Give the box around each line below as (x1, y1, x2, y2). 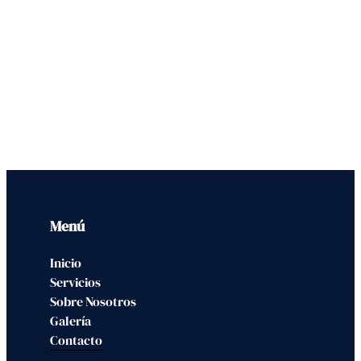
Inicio (50, 253, 82, 272)
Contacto (50, 330, 103, 349)
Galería (50, 311, 92, 330)
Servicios (50, 272, 102, 291)
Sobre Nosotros (50, 292, 137, 310)
